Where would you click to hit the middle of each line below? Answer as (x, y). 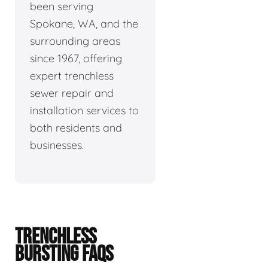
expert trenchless (72, 75)
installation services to (84, 110)
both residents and (76, 127)
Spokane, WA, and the (84, 23)
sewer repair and (72, 93)
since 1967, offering (76, 58)
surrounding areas (75, 41)
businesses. (57, 145)
